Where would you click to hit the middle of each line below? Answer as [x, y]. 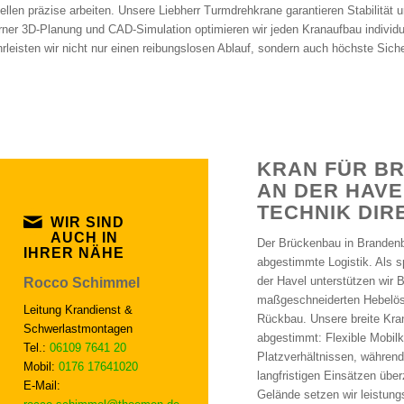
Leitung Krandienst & [78, 310]
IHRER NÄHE [74, 253]
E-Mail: [42, 386]
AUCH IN [84, 238]
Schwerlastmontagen [78, 329]
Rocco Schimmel [82, 283]
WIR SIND [87, 223]
